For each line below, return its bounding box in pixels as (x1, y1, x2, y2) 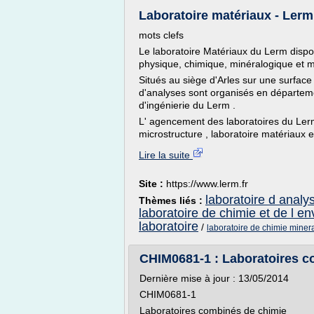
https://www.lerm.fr (166, 178, 248, 189)
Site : (139, 178, 166, 189)
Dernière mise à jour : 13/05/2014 (139, 273, 289, 284)
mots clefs (139, 29, 184, 41)
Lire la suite (139, 149, 193, 161)
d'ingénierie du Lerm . (139, 100, 235, 111)
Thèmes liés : (139, 195, 205, 206)
